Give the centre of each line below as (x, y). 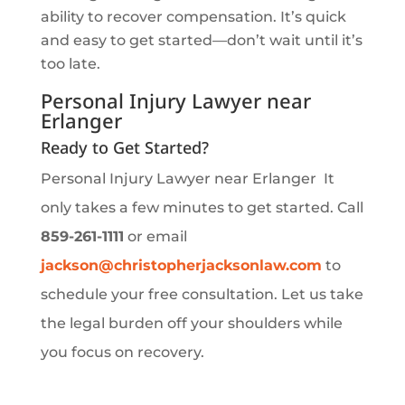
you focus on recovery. (122, 353)
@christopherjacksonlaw (192, 266)
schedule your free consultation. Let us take (202, 295)
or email (155, 237)
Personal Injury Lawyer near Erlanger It (187, 179)
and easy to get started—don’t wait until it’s (201, 41)
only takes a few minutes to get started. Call (202, 208)
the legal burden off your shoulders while (191, 324)
